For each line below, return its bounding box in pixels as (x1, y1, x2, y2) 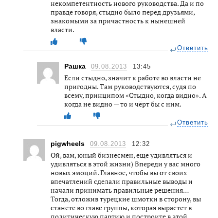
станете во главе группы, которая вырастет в (51, 202, 192, 212)
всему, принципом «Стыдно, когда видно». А (64, 90, 207, 100)
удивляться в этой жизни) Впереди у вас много (51, 159, 200, 168)
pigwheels (51, 139, 87, 147)
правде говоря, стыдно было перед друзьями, (51, 7, 195, 17)
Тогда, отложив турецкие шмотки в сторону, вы (51, 194, 201, 203)
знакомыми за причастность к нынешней (51, 16, 185, 25)
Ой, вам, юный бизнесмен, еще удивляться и (51, 150, 192, 160)
